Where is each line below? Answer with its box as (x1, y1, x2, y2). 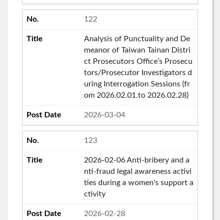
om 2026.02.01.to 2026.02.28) (83, 91, 189, 99)
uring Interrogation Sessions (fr (83, 80, 190, 88)
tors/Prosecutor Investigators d (83, 68, 192, 77)
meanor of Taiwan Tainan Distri (83, 46, 191, 54)
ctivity (83, 190, 106, 198)
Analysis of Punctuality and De (83, 34, 190, 43)
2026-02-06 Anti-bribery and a (83, 156, 190, 164)
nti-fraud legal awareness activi (83, 167, 192, 175)
